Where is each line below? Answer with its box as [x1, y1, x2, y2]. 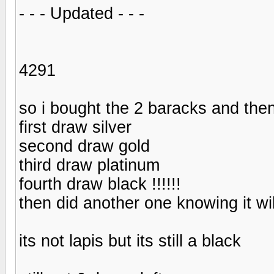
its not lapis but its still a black [19, 231, 241, 250]
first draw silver [19, 117, 131, 136]
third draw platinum [19, 155, 160, 174]
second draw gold [19, 136, 150, 155]
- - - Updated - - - [19, 4, 144, 23]
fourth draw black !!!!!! [19, 174, 181, 193]
